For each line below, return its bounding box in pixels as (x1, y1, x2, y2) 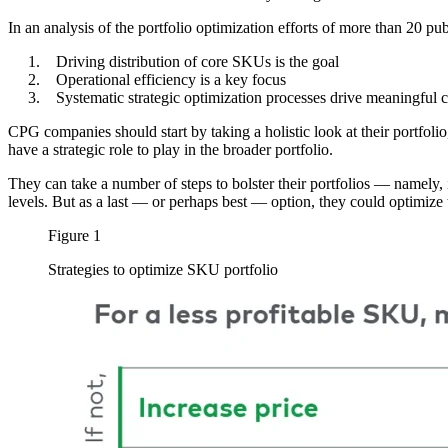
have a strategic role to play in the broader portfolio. (8, 140, 333, 158)
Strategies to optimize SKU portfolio (48, 260, 278, 278)
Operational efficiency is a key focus (56, 70, 286, 88)
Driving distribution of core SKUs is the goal (56, 52, 339, 70)
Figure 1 (48, 226, 101, 244)
